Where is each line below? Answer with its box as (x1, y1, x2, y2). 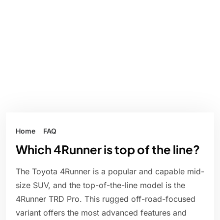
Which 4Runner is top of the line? (16, 142, 200, 157)
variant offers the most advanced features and (16, 208, 187, 218)
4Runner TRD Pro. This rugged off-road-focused (16, 194, 195, 204)
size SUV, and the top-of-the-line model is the (16, 180, 185, 191)
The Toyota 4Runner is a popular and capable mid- (16, 166, 204, 177)
